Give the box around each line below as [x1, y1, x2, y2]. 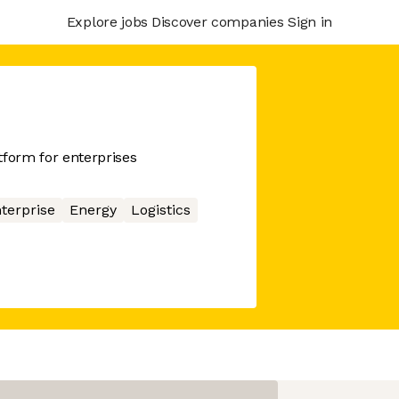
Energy [69, 201, 117, 218]
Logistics [130, 201, 191, 218]
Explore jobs [66, 12, 148, 30]
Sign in [288, 12, 332, 30]
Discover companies [151, 12, 284, 30]
